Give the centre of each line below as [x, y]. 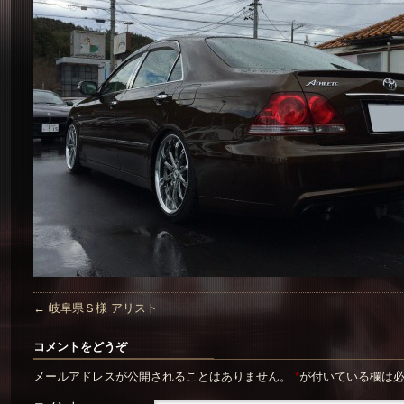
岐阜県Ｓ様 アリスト [101, 308]
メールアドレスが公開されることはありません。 [164, 377]
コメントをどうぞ [80, 347]
